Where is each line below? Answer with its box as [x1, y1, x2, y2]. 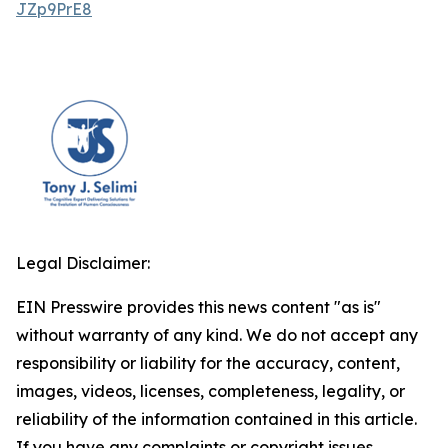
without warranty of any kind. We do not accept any [16, 324, 418, 345]
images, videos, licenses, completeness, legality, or [16, 380, 405, 401]
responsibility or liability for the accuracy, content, [16, 352, 400, 373]
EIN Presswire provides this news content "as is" [16, 296, 381, 317]
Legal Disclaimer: [16, 252, 150, 273]
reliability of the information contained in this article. [16, 408, 417, 429]
